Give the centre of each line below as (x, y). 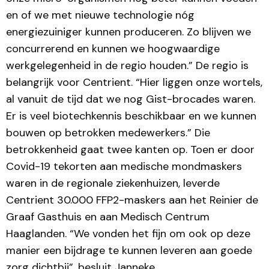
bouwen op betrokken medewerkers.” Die (108, 132)
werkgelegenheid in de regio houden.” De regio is (127, 65)
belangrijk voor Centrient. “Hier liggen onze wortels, (134, 82)
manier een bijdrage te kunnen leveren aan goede (129, 250)
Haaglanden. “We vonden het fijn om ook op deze (128, 233)
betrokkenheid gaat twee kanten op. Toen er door (130, 149)
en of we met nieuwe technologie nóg (100, 15)
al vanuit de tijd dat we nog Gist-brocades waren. (131, 99)
